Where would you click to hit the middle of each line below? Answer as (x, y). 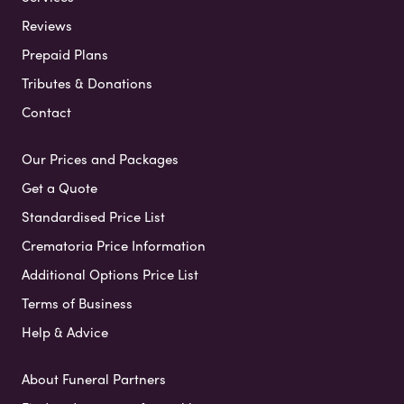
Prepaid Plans (65, 54)
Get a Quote (60, 187)
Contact (46, 111)
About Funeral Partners (94, 378)
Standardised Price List (93, 216)
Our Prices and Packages (100, 158)
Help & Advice (65, 331)
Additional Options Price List (110, 274)
